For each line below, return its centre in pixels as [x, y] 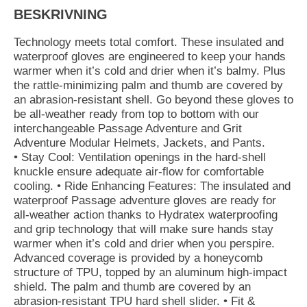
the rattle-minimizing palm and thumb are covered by [148, 85]
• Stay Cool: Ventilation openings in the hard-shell [140, 157]
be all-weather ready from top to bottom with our [136, 114]
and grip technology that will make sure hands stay [144, 229]
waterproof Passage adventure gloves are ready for [145, 200]
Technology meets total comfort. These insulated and [149, 42]
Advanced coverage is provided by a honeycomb [138, 258]
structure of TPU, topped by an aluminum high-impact [150, 272]
